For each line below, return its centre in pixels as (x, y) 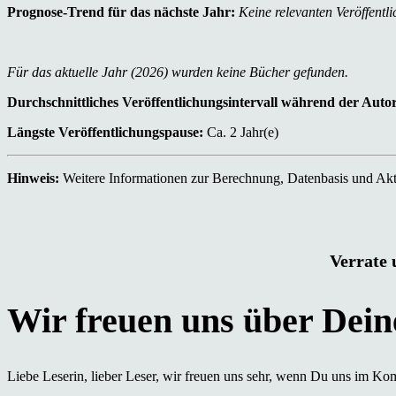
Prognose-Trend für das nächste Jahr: (121, 11)
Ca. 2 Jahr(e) (241, 132)
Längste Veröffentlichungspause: (105, 132)
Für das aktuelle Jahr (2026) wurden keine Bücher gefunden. (178, 72)
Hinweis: (33, 178)
